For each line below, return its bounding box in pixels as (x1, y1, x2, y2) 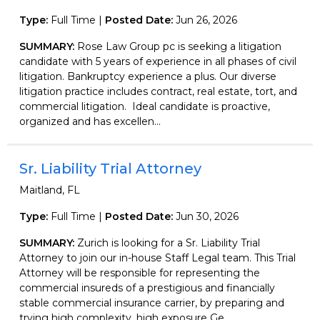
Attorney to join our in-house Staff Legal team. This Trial (19, 251, 296, 264)
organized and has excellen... (19, 114, 161, 128)
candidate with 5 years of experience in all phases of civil (19, 54, 296, 68)
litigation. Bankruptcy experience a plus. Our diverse (19, 69, 276, 83)
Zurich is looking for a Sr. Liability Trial (77, 236, 260, 249)
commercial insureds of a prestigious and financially (19, 281, 275, 294)
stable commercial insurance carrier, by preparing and (19, 296, 284, 309)
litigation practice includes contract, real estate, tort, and (19, 84, 297, 98)
